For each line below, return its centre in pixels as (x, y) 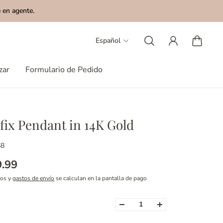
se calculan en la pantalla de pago (101, 178)
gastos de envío (34, 178)
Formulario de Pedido (64, 70)
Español (108, 41)
